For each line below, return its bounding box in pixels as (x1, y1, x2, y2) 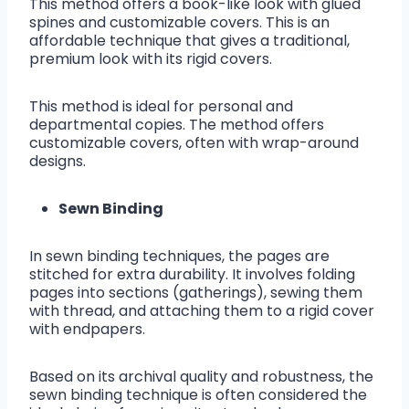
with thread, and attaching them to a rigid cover (29, 300, 374, 322)
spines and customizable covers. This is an (29, 12, 330, 34)
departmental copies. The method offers (29, 114, 324, 136)
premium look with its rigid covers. (29, 48, 272, 70)
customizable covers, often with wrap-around (29, 132, 359, 154)
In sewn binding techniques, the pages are (29, 246, 330, 267)
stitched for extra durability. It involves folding (29, 264, 355, 286)
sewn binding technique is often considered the (29, 384, 367, 406)
